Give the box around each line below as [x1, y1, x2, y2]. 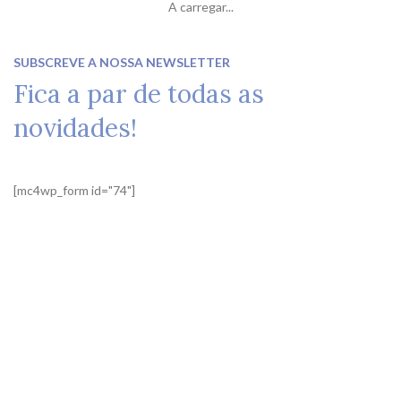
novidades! [13, 111, 137, 144]
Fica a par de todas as [13, 77, 264, 110]
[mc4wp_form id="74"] [13, 182, 135, 198]
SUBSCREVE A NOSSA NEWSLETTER [13, 54, 230, 70]
